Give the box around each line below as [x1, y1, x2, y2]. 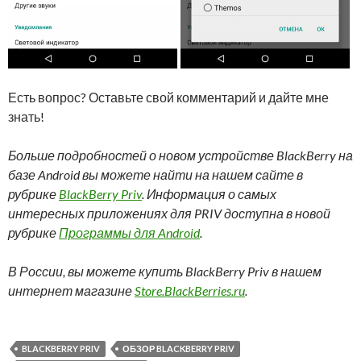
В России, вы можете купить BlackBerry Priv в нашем [8, 263, 322, 279]
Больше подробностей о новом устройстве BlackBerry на [8, 147, 353, 163]
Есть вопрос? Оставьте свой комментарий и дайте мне [8, 89, 329, 105]
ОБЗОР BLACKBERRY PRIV [122, 342, 234, 354]
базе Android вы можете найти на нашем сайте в [8, 166, 303, 182]
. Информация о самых [142, 185, 276, 201]
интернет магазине [8, 282, 135, 298]
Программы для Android [59, 224, 200, 240]
